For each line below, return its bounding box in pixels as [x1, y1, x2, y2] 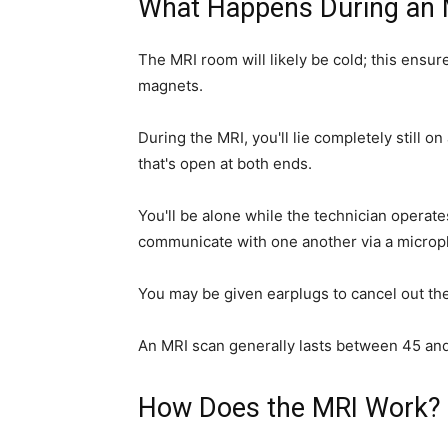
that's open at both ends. [138, 154, 312, 173]
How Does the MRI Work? [138, 392, 441, 424]
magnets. [138, 76, 203, 95]
